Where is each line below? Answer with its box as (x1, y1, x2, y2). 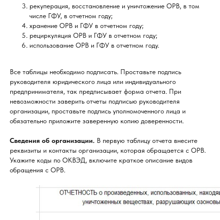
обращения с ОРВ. (10, 166, 65, 174)
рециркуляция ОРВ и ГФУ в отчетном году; (29, 31, 157, 39)
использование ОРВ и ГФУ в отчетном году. (29, 41, 159, 49)
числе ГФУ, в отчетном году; (29, 12, 112, 20)
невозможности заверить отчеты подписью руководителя (10, 97, 180, 105)
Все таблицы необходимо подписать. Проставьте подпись (10, 68, 181, 76)
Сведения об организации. (10, 137, 95, 144)
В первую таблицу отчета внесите (95, 137, 197, 144)
